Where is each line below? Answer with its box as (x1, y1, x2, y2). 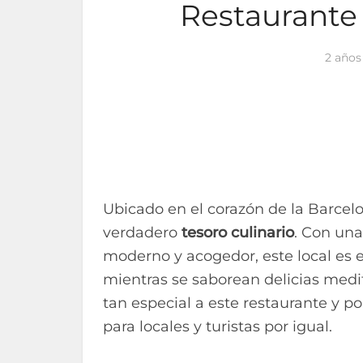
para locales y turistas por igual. (103, 318, 332, 335)
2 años (325, 50, 361, 65)
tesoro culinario (181, 224, 294, 241)
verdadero (103, 224, 181, 241)
